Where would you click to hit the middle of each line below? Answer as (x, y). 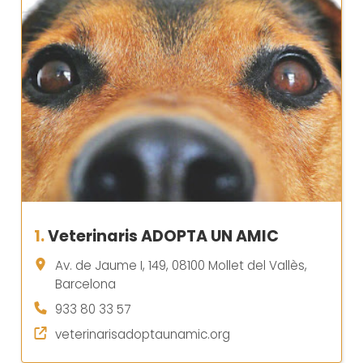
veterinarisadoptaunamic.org (143, 335)
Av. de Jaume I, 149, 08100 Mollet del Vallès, (181, 266)
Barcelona (85, 284)
